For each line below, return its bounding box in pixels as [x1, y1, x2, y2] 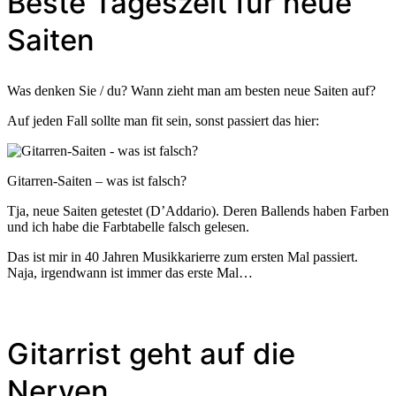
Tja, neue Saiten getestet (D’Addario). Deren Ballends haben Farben [7, 202, 389, 218]
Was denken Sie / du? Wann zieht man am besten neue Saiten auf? [7, 82, 376, 98]
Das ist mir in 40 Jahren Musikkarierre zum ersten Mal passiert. [7, 248, 358, 264]
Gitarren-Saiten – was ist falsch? [7, 172, 187, 188]
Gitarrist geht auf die [7, 335, 295, 371]
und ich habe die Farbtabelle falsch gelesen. [7, 218, 249, 234]
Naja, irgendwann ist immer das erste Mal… [7, 264, 253, 280]
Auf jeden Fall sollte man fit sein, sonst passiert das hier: [7, 112, 319, 128]
